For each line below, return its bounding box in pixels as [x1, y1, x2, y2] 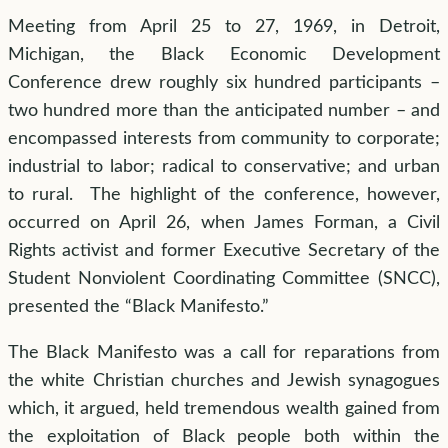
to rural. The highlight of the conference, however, [7, 185, 441, 204]
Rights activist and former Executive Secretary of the [7, 241, 441, 260]
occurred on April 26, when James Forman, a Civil [7, 213, 441, 232]
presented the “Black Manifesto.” [7, 297, 269, 316]
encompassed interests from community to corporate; [7, 129, 441, 148]
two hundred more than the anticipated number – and [7, 101, 441, 120]
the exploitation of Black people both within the [7, 427, 441, 446]
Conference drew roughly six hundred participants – [7, 73, 441, 92]
